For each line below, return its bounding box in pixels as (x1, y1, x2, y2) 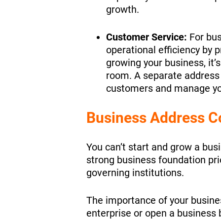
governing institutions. (86, 167, 186, 179)
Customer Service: (106, 31, 187, 43)
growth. (106, 3, 142, 15)
